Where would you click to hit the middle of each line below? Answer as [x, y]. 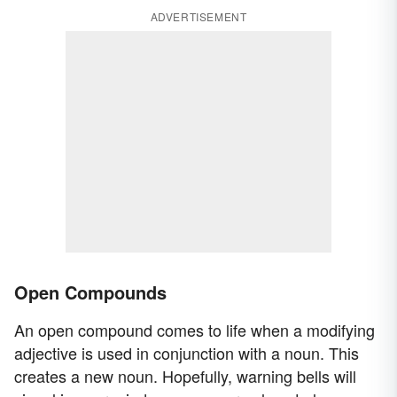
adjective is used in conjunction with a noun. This [187, 353]
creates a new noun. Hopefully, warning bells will [185, 376]
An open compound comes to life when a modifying [195, 330]
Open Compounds [90, 292]
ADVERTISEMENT [198, 17]
